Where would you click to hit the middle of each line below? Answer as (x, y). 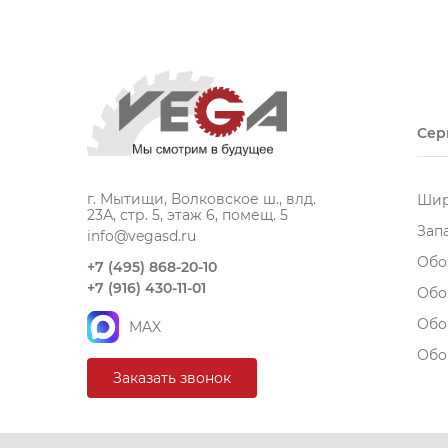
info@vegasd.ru (141, 235)
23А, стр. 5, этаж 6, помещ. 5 (187, 214)
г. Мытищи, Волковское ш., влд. (201, 198)
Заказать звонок (172, 377)
